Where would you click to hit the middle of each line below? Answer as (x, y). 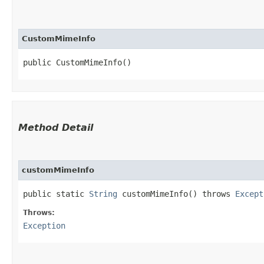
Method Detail (56, 127)
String (103, 194)
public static (56, 194)
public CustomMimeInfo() (77, 62)
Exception (44, 225)
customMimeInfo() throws (176, 194)
